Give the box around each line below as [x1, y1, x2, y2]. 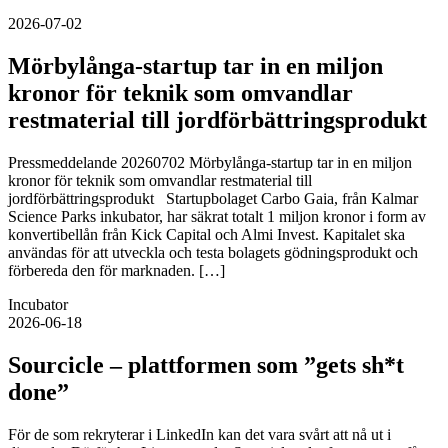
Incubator [8, 296, 68, 314]
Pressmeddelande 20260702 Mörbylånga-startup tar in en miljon [8, 154, 412, 172]
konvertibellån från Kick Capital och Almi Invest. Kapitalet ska [8, 226, 405, 244]
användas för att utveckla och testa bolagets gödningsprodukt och [8, 244, 418, 262]
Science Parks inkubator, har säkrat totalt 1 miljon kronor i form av [8, 208, 426, 226]
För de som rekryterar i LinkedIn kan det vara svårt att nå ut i [8, 425, 391, 443]
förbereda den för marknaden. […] [8, 262, 225, 280]
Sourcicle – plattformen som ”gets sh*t [8, 351, 404, 378]
